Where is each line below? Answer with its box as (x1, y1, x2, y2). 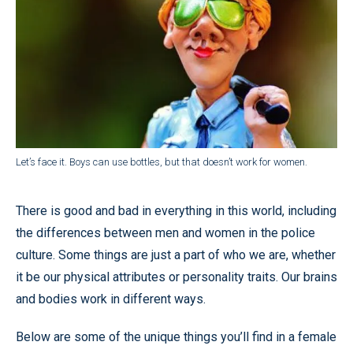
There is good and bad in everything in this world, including (16, 203, 336, 218)
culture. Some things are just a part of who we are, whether (16, 247, 336, 262)
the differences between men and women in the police (16, 225, 315, 240)
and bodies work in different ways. (16, 291, 206, 307)
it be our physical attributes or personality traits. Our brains (16, 269, 337, 284)
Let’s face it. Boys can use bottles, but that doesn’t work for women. (16, 155, 307, 168)
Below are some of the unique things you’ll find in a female (16, 329, 336, 344)
